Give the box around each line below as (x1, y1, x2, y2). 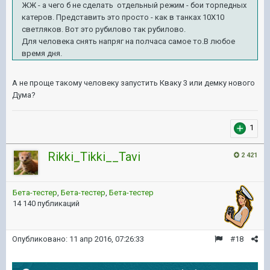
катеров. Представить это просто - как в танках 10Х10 (22, 12, 224, 22)
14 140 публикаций (13, 198, 80, 208)
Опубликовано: (12, 234, 69, 243)
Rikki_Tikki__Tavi (48, 149, 140, 164)
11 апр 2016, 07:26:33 (69, 234, 144, 243)
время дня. (22, 48, 62, 58)
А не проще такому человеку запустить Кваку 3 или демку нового (12, 78, 255, 87)
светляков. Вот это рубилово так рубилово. (22, 24, 187, 34)
